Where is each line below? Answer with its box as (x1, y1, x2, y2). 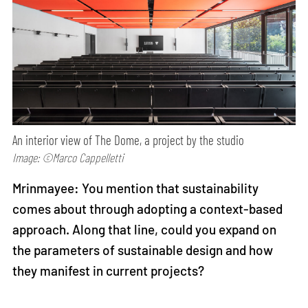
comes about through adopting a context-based (12, 201, 283, 217)
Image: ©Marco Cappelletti (12, 150, 124, 166)
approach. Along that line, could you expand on (12, 221, 277, 238)
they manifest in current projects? (12, 263, 208, 279)
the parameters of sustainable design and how (12, 242, 274, 258)
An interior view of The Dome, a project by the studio (12, 132, 245, 148)
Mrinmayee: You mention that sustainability (12, 180, 259, 197)
